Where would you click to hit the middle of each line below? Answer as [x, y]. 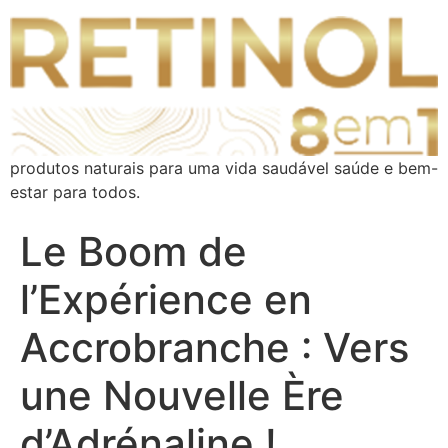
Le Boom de [133, 251]
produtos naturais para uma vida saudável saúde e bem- [224, 167]
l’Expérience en [166, 299]
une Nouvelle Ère [182, 395]
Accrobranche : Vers [214, 347]
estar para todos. [75, 191]
